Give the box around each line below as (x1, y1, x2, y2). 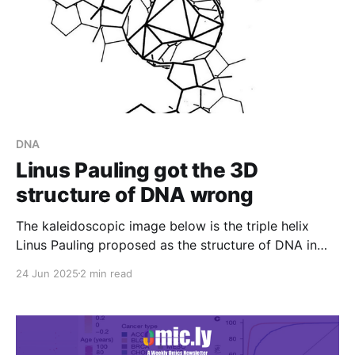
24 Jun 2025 (16, 266, 78, 280)
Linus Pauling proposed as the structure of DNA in (16, 236, 317, 253)
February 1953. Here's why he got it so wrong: (16, 255, 293, 272)
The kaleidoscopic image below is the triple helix (16, 217, 309, 234)
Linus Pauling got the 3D (16, 157, 258, 182)
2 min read (80, 266, 132, 280)
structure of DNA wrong (16, 181, 254, 207)
